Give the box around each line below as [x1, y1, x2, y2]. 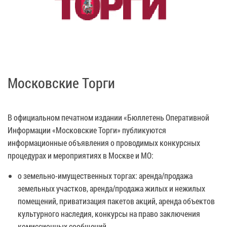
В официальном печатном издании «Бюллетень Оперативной [8, 111, 209, 123]
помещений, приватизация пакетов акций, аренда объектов [18, 195, 215, 206]
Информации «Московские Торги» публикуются [8, 124, 166, 135]
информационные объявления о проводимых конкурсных [8, 137, 200, 148]
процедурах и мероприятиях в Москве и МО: [8, 149, 154, 161]
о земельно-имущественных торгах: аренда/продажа [18, 170, 193, 181]
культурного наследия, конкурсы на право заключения [18, 208, 200, 219]
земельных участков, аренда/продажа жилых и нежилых [18, 182, 205, 194]
